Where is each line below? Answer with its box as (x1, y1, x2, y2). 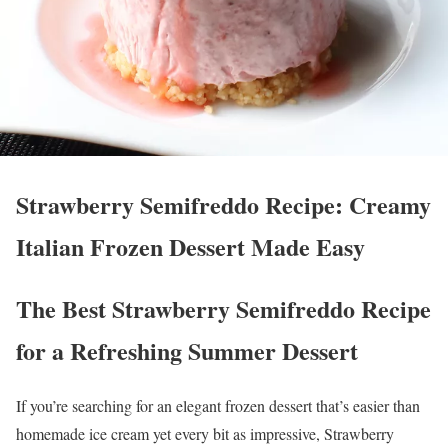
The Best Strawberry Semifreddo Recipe (16, 291, 431, 327)
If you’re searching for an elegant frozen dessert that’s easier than (16, 395, 420, 417)
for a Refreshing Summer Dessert (16, 333, 358, 369)
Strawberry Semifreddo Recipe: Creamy (16, 187, 431, 223)
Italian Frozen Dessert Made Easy (16, 229, 365, 265)
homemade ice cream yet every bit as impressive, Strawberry (16, 423, 394, 445)
